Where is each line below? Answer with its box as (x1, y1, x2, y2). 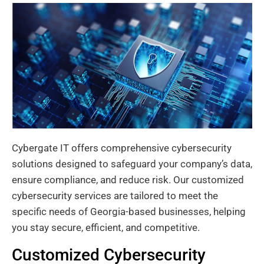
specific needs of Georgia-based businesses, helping (12, 206, 246, 218)
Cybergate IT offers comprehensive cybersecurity (12, 142, 232, 154)
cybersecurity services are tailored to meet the (12, 190, 218, 202)
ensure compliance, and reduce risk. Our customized (12, 174, 244, 186)
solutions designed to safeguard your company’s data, (12, 158, 252, 170)
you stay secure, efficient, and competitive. (12, 222, 200, 234)
